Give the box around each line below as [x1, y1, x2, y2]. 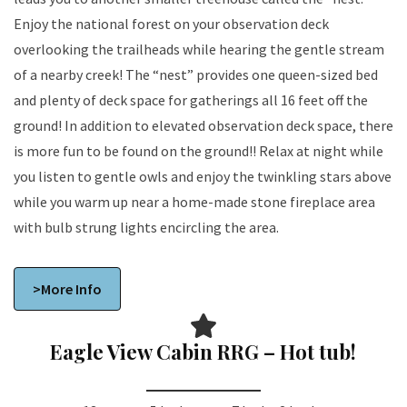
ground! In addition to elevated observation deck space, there [14, 115, 393, 134]
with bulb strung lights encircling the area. [14, 217, 279, 236]
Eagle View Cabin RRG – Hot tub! [50, 337, 357, 365]
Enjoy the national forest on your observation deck [14, 14, 329, 33]
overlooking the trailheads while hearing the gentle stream [14, 39, 384, 58]
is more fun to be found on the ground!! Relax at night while [14, 141, 383, 160]
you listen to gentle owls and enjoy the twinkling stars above [14, 166, 392, 185]
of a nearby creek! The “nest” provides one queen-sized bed [14, 65, 378, 84]
